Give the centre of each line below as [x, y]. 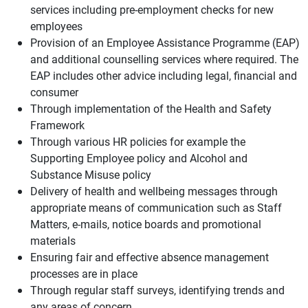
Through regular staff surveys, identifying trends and [157, 290]
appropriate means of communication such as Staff [156, 207]
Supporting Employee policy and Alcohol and [139, 158]
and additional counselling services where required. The [164, 59]
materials [53, 240]
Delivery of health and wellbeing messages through [154, 191]
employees [56, 26]
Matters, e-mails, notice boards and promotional [146, 224]
